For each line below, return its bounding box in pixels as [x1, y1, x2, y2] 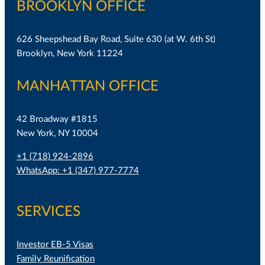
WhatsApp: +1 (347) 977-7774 [17, 166, 139, 175]
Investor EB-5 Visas [17, 240, 93, 250]
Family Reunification [17, 254, 95, 264]
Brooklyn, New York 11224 [17, 49, 123, 58]
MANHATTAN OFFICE [17, 79, 159, 93]
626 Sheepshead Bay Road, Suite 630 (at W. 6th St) [17, 35, 215, 44]
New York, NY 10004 [17, 128, 98, 138]
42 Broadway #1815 [17, 114, 98, 124]
